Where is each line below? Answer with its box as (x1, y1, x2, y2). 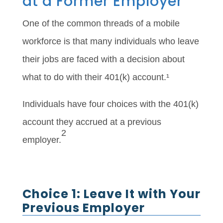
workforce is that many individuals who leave (22, 36, 199, 47)
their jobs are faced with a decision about (22, 54, 185, 65)
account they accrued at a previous (22, 117, 161, 127)
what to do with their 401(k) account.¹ (22, 72, 169, 83)
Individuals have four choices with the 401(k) (22, 99, 199, 110)
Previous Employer (22, 200, 145, 217)
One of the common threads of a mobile (22, 18, 180, 29)
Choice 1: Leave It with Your (22, 186, 201, 203)
